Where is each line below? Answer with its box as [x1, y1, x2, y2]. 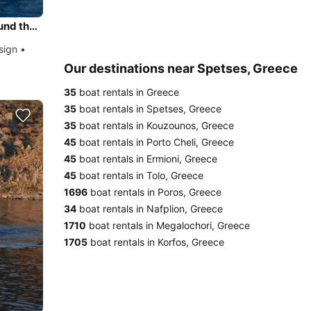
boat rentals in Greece [76, 86, 179, 98]
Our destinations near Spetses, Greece [64, 61, 298, 76]
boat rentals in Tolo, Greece [76, 169, 203, 181]
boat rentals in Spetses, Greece [76, 103, 221, 115]
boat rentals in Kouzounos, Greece [76, 119, 234, 131]
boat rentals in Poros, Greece [87, 186, 221, 198]
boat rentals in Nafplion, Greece [76, 203, 223, 215]
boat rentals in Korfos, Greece [87, 236, 224, 248]
